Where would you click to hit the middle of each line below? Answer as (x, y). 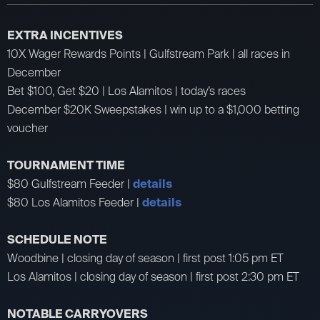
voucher (27, 128)
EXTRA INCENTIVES (65, 35)
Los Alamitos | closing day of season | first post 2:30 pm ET (153, 276)
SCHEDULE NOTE (57, 239)
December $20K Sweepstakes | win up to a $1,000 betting (153, 109)
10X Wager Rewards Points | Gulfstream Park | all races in (149, 54)
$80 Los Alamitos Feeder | (75, 202)
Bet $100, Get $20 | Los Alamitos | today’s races (126, 91)
